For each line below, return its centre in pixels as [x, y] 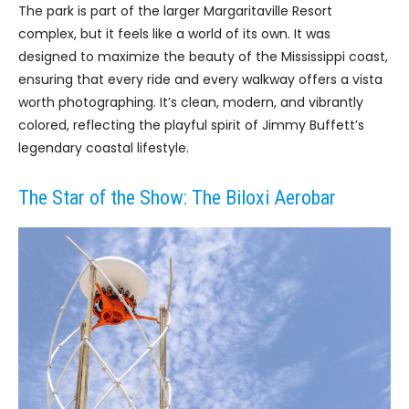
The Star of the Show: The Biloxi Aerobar [177, 198]
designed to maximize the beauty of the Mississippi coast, [203, 57]
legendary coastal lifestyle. [104, 148]
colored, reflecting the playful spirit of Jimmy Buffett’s [191, 126]
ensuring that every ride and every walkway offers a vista [200, 80]
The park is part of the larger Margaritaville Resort [175, 11]
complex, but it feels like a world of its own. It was [174, 34]
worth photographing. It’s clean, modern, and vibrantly [191, 103]
